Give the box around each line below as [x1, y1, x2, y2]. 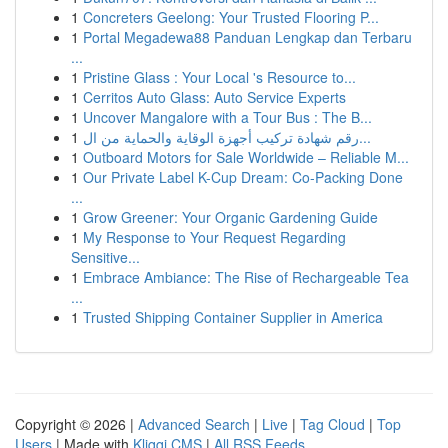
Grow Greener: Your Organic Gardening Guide [83, 207, 378, 227]
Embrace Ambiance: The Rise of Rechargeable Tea [83, 267, 409, 287]
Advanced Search [138, 414, 250, 434]
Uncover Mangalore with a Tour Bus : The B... [83, 107, 372, 127]
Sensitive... [71, 247, 140, 267]
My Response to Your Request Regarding [83, 227, 346, 247]
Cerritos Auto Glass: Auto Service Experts [83, 87, 346, 107]
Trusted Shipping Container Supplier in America [83, 307, 383, 327]
